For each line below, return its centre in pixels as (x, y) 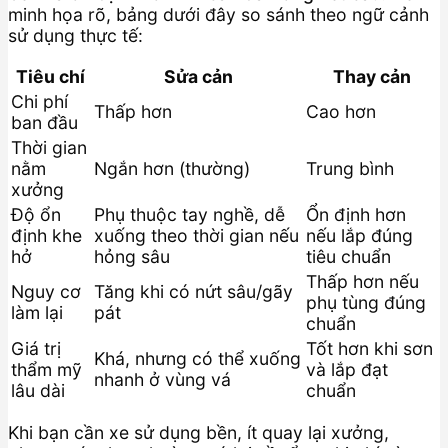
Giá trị (36, 349)
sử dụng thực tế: (75, 35)
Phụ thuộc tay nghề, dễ (189, 215)
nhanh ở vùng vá (162, 380)
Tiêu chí (50, 77)
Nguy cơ (46, 292)
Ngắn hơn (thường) (172, 169)
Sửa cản (198, 77)
